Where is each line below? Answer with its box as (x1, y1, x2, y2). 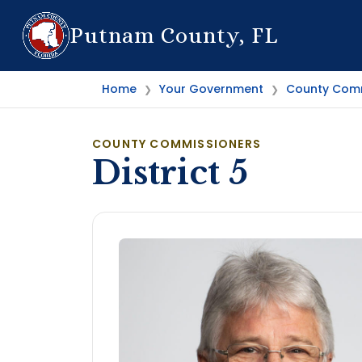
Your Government (159, 81, 263, 97)
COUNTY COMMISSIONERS (92, 136, 261, 152)
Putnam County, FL (69, 22, 278, 48)
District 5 (92, 153, 248, 193)
